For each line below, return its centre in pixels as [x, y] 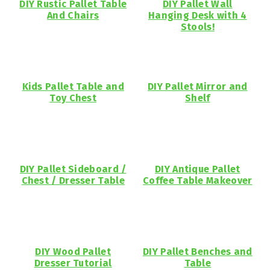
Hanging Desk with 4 [197, 15]
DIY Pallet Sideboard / [73, 169]
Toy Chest [73, 98]
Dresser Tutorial [73, 263]
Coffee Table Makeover [198, 180]
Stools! [197, 27]
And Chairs [73, 15]
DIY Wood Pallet [73, 251]
